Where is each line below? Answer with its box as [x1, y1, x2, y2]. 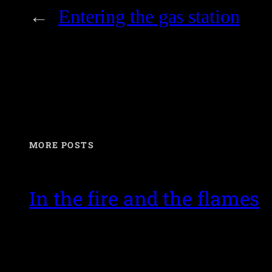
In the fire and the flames [29, 185, 260, 212]
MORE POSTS [29, 138, 94, 151]
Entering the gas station [58, 5, 240, 28]
